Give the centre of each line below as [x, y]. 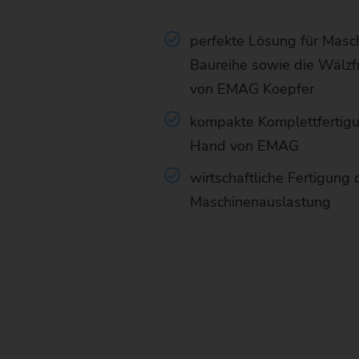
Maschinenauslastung [261, 202]
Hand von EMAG [245, 145]
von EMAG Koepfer [252, 89]
